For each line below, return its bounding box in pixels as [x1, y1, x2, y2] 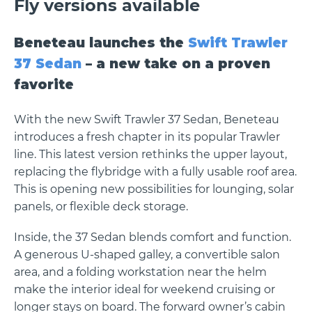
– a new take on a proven [81, 55, 270, 72]
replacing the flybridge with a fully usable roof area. [14, 164, 297, 178]
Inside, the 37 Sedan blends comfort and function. [14, 230, 291, 244]
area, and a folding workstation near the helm [14, 265, 267, 279]
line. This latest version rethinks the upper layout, [14, 147, 287, 161]
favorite [14, 76, 74, 93]
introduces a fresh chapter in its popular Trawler [14, 130, 280, 143]
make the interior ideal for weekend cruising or [14, 282, 275, 296]
